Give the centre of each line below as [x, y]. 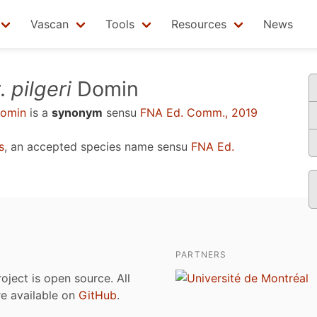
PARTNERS [201, 254]
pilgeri [41, 89]
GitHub [98, 295]
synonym [77, 113]
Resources [199, 24]
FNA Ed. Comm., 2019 [199, 113]
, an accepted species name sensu [98, 146]
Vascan [50, 24]
